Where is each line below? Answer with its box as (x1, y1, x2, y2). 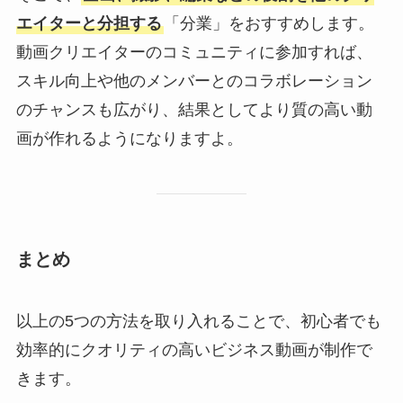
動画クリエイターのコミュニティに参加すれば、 (15, 43, 372, 62)
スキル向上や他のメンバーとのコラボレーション (15, 72, 372, 91)
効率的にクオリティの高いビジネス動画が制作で (15, 341, 372, 360)
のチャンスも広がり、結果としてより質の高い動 (15, 101, 372, 120)
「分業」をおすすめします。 (163, 14, 374, 33)
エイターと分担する (15, 14, 162, 33)
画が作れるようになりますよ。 (15, 130, 243, 148)
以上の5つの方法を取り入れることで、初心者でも (15, 312, 381, 331)
